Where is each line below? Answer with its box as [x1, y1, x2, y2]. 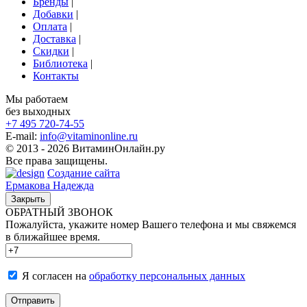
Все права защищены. [5, 154, 108, 167]
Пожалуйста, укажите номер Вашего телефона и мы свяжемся [5, 218, 296, 230]
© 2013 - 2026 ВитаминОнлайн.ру [5, 142, 165, 154]
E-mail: [5, 130, 40, 142]
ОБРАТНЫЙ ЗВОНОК [5, 206, 113, 218]
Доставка [33, 32, 76, 45]
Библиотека [33, 57, 88, 69]
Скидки [33, 45, 69, 57]
